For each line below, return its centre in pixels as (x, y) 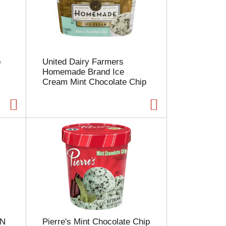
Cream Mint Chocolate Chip (94, 82)
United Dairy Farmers (83, 62)
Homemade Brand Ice (83, 72)
